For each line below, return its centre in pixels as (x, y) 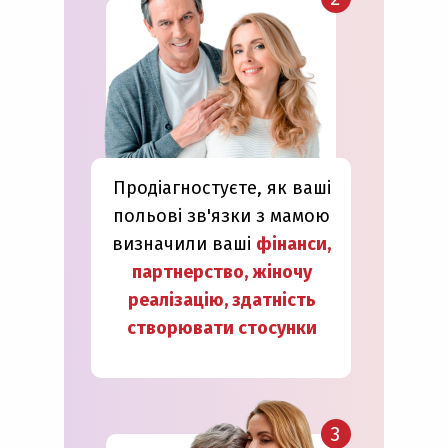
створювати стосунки (221, 328)
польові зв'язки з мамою (221, 216)
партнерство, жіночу (221, 272)
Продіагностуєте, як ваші (221, 188)
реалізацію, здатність (221, 300)
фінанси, (293, 244)
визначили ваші (184, 244)
